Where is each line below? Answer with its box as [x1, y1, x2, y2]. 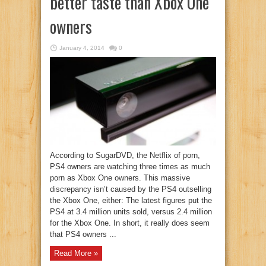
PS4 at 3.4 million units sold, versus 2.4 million [50, 207, 212, 216]
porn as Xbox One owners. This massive [50, 173, 190, 182]
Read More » [54, 249, 98, 258]
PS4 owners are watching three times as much [50, 161, 210, 171]
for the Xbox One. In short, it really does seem [50, 218, 210, 227]
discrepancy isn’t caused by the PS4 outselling [50, 184, 211, 194]
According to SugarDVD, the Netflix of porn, [50, 150, 200, 160]
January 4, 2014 [59, 45, 104, 51]
